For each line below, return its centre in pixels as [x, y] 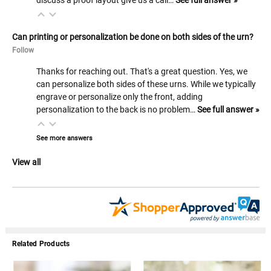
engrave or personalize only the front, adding [119, 96]
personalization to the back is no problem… [116, 109]
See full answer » [228, 109]
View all [26, 162]
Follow [23, 50]
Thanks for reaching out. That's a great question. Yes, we [142, 71]
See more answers [64, 138]
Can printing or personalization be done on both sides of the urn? [132, 37]
